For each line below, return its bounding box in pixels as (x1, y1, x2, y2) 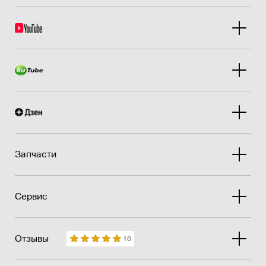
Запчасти (15, 149, 56, 160)
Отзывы (15, 233, 49, 245)
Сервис (15, 191, 47, 202)
